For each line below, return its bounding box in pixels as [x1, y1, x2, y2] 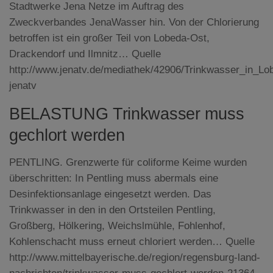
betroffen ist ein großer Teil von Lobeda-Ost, [9, 32, 210, 44]
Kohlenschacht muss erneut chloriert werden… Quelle [9, 236, 255, 248]
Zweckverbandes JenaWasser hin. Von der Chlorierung [9, 16, 259, 28]
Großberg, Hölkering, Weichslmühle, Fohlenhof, [9, 220, 225, 232]
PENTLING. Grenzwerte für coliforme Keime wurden [9, 157, 247, 169]
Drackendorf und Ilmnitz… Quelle [9, 48, 161, 60]
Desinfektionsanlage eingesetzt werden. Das [9, 188, 211, 200]
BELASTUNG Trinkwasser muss [9, 105, 244, 124]
